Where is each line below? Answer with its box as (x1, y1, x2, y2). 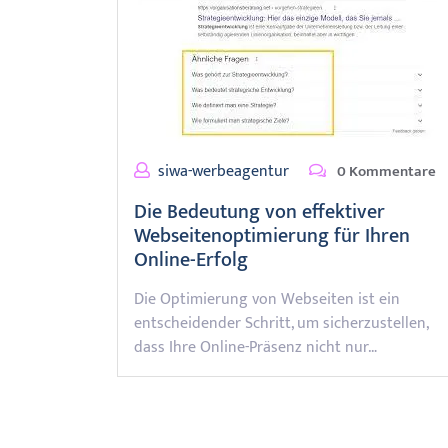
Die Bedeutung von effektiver (134, 195, 385, 229)
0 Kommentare (334, 159, 436, 184)
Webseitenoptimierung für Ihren (134, 219, 410, 253)
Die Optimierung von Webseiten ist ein (134, 286, 400, 313)
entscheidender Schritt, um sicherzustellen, (134, 310, 428, 337)
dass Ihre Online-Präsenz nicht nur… (134, 334, 377, 361)
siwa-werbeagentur (158, 158, 289, 185)
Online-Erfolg (134, 243, 248, 277)
